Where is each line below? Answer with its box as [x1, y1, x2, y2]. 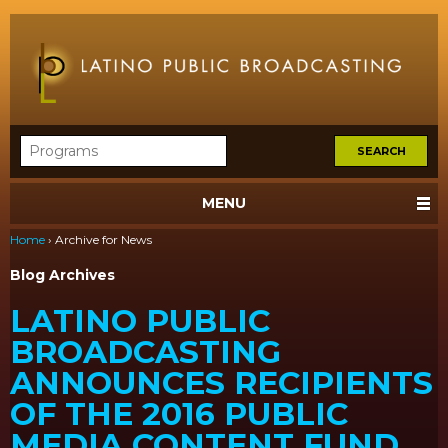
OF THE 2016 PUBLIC [10, 394, 348, 433]
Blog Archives [10, 266, 115, 285]
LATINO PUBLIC [10, 301, 270, 340]
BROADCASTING [10, 332, 281, 371]
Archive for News [55, 232, 152, 248]
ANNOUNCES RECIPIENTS [10, 363, 433, 402]
